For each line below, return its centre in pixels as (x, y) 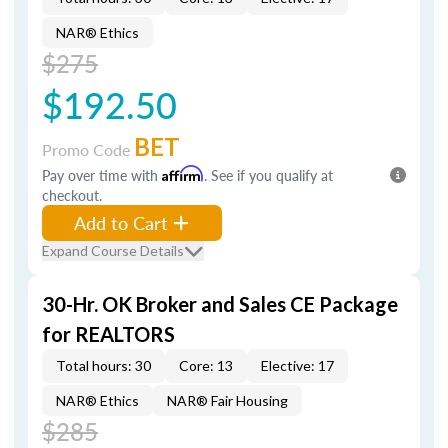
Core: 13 (206, 365)
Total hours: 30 (103, 365)
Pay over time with (102, 175)
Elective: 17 (297, 365)
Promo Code (88, 149)
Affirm (183, 173)
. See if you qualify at (268, 175)
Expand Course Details (113, 250)
